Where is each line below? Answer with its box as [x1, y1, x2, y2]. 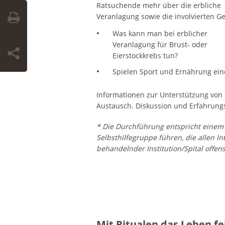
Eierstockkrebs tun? [112, 50, 178, 60]
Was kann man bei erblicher [112, 28, 207, 38]
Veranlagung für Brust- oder [112, 39, 207, 49]
